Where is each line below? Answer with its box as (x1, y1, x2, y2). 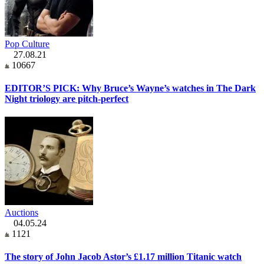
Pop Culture (5, 38, 49, 49)
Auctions (5, 207, 38, 218)
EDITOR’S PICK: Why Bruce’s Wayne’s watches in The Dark (5, 82, 256, 93)
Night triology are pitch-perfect (5, 93, 128, 104)
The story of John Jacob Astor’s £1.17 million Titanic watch (5, 252, 242, 262)
